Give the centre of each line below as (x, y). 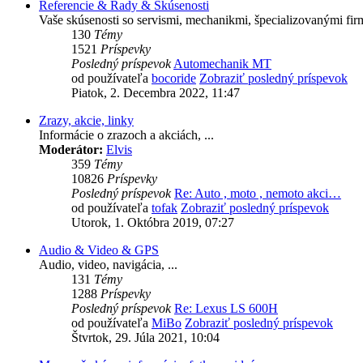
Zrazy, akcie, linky (86, 121)
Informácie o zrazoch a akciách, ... (126, 135)
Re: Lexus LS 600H (226, 309)
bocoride (174, 79)
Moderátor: (71, 150)
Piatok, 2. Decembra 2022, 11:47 (156, 93)
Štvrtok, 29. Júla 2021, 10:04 (145, 338)
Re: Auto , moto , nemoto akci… (258, 194)
